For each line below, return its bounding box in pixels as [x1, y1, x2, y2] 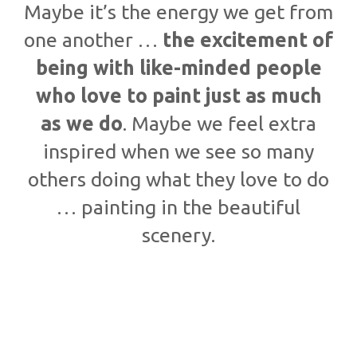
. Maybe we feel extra [123, 112, 316, 135]
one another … [24, 28, 163, 51]
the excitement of [163, 28, 333, 51]
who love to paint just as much [35, 84, 322, 107]
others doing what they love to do [28, 167, 329, 190]
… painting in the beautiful [57, 195, 300, 218]
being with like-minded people [35, 56, 322, 79]
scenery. [142, 223, 215, 246]
